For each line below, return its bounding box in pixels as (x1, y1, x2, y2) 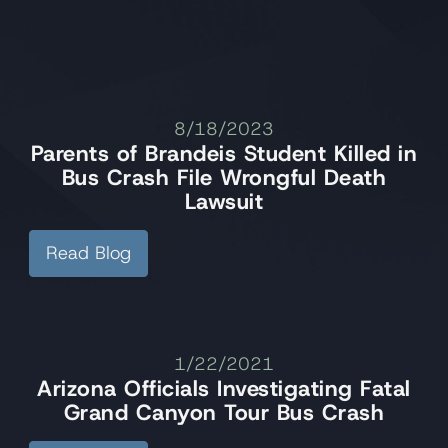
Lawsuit (184, 187, 264, 217)
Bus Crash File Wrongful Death (61, 163, 387, 193)
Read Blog (46, 241, 131, 266)
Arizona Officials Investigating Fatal (37, 374, 411, 404)
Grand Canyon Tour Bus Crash (63, 398, 385, 428)
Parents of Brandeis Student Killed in (30, 139, 418, 169)
